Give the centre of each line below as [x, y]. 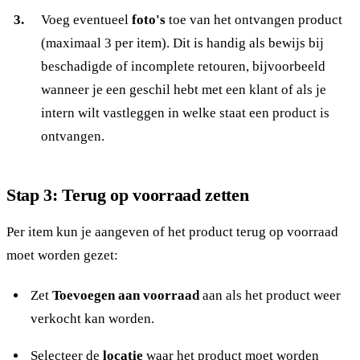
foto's [148, 20]
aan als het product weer [270, 296]
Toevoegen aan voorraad [125, 296]
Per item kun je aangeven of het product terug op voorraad [172, 232]
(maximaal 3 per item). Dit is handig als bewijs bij [182, 43]
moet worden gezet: [62, 256]
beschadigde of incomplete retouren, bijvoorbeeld [183, 67]
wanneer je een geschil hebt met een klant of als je [183, 90]
